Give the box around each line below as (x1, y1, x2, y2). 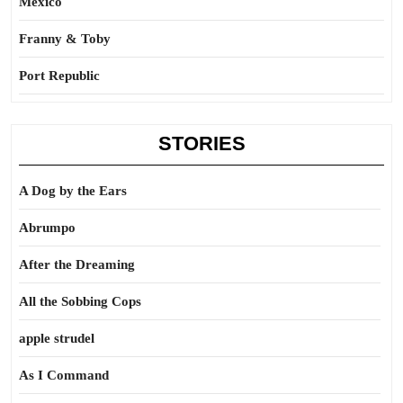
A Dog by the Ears (19, 184, 127, 198)
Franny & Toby (19, 31, 111, 46)
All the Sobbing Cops (19, 294, 141, 309)
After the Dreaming (19, 257, 135, 272)
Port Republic (19, 68, 100, 83)
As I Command (19, 368, 109, 382)
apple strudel (19, 331, 94, 345)
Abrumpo (19, 220, 76, 235)
